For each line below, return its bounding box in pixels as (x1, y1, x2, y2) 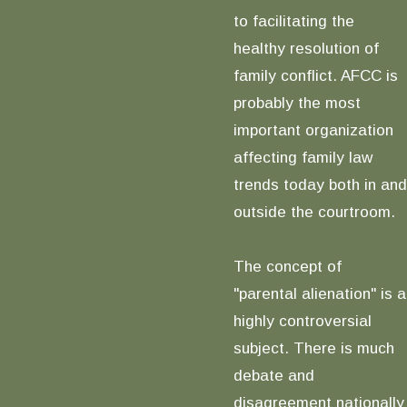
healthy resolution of (233, 38, 379, 57)
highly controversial (233, 311, 372, 330)
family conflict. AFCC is (233, 65, 398, 84)
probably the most (233, 93, 361, 112)
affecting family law (233, 147, 372, 166)
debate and (233, 365, 314, 384)
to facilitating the (233, 11, 354, 30)
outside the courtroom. (233, 202, 395, 221)
